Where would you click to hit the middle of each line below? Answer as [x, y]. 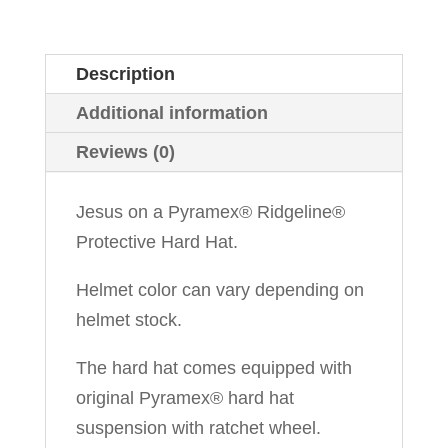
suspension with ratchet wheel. [198, 428]
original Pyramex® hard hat [184, 398]
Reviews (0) [125, 152]
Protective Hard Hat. [156, 242]
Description [125, 74]
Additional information [171, 113]
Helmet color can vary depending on [219, 290]
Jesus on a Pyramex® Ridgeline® [210, 212]
